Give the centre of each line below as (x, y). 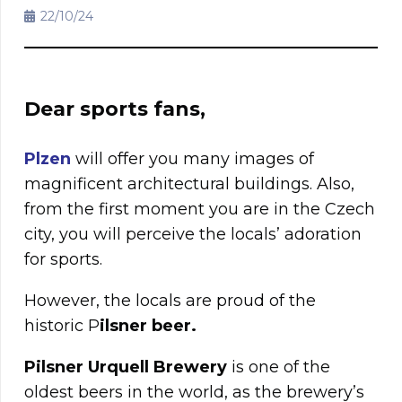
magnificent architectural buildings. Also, (189, 184)
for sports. (63, 260)
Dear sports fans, (115, 109)
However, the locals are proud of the (170, 301)
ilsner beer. (148, 326)
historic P (62, 326)
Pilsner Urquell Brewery (126, 367)
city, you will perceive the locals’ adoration (193, 235)
